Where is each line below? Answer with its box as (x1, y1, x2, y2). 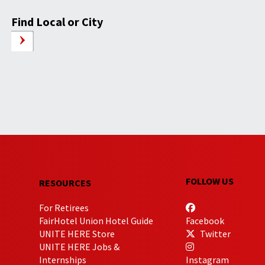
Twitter (198, 227, 231, 240)
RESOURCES (38, 176, 91, 189)
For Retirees (38, 201, 89, 214)
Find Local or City (11, 14, 104, 30)
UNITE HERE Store (38, 227, 115, 240)
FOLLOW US (185, 174, 234, 187)
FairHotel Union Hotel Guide (38, 214, 153, 227)
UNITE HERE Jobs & (38, 240, 119, 253)
